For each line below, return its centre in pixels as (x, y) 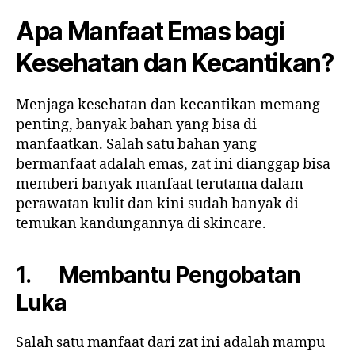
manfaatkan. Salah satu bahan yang (136, 144)
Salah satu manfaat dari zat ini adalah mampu (170, 342)
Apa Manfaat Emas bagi (151, 31)
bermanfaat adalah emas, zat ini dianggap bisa (173, 164)
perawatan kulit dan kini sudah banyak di (157, 204)
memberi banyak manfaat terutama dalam (160, 184)
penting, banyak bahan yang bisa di (136, 124)
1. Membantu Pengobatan (158, 275)
